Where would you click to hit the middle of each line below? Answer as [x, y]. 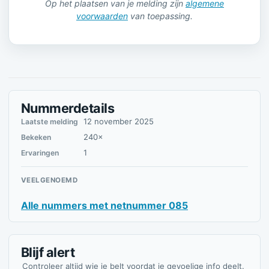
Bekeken [36, 137]
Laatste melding [50, 122]
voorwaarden [102, 16]
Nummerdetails [68, 108]
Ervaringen [40, 153]
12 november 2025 [119, 121]
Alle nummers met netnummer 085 [104, 205]
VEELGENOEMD [50, 180]
